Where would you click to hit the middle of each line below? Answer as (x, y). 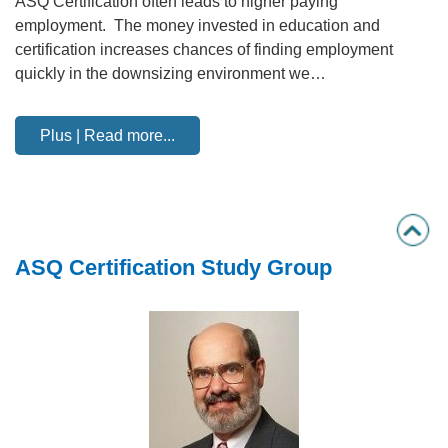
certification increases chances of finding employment (204, 49)
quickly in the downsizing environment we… (170, 73)
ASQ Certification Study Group (173, 267)
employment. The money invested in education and (197, 25)
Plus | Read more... (107, 135)
